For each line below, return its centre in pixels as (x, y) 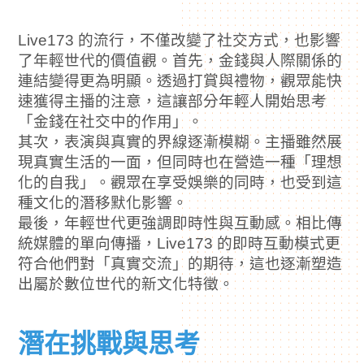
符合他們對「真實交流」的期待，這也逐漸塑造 (180, 264)
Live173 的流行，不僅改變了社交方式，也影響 (180, 40)
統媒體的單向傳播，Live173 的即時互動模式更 (180, 244)
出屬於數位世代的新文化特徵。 (126, 284)
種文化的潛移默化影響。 (103, 203)
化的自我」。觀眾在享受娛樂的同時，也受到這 (180, 183)
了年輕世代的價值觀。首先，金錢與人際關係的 (180, 60)
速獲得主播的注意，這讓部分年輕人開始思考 (173, 102)
